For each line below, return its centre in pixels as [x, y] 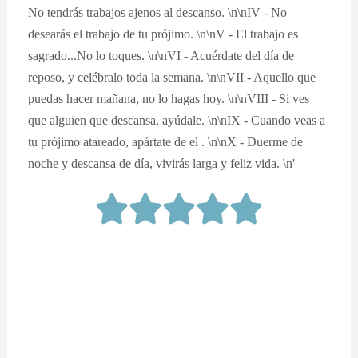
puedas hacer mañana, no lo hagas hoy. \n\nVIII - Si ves [169, 98]
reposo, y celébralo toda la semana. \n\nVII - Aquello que [172, 77]
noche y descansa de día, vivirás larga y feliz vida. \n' [162, 163]
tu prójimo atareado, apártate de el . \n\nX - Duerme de [166, 141]
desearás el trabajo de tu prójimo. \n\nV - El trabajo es [163, 34]
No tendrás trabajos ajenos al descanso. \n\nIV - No [158, 12]
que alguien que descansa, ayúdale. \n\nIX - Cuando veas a [177, 120]
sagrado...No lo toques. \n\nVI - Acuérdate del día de [161, 55]
